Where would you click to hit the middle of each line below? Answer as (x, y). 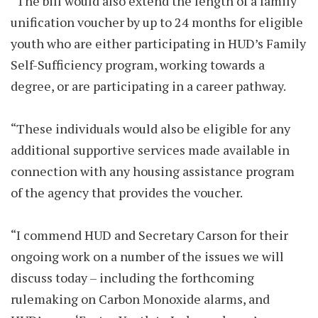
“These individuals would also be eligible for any (150, 128)
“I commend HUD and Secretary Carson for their (149, 235)
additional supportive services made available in (150, 150)
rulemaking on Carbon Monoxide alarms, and (140, 299)
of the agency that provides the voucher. (129, 192)
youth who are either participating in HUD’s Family (158, 43)
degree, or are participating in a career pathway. (149, 86)
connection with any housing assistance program (153, 171)
